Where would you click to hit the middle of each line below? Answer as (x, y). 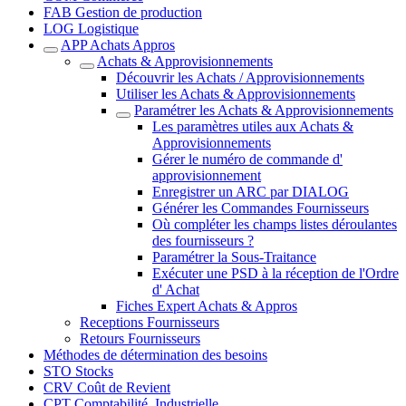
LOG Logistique (91, 29)
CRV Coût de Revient (107, 387)
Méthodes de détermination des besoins (155, 355)
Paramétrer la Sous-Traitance (234, 257)
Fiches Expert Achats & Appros (207, 306)
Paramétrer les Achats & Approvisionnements (264, 110)
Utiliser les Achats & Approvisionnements (236, 94)
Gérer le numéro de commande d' (247, 159)
